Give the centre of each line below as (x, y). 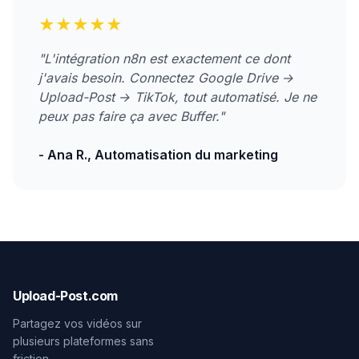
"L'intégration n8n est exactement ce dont (164, 58)
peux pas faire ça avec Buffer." (131, 116)
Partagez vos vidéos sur (77, 323)
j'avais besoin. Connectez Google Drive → (166, 78)
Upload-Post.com (65, 296)
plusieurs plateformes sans (83, 341)
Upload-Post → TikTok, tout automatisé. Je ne (177, 97)
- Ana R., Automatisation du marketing (158, 155)
